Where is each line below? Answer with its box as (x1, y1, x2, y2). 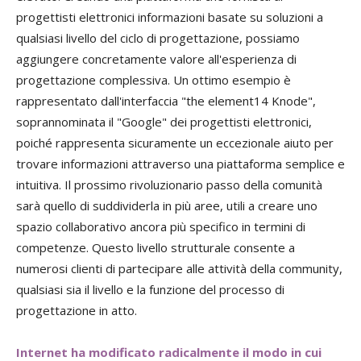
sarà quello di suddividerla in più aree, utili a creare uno (16, 197, 317, 214)
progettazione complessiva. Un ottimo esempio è (16, 72, 291, 89)
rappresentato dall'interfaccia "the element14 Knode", (16, 93, 316, 110)
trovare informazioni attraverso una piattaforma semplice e (16, 156, 345, 172)
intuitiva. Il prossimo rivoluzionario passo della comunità (16, 176, 322, 193)
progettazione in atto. (16, 302, 137, 319)
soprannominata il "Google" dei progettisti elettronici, (16, 114, 312, 131)
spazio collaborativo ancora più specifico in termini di (16, 218, 305, 235)
